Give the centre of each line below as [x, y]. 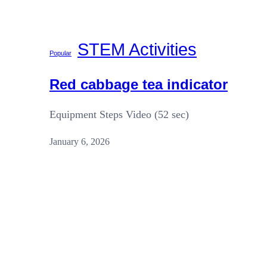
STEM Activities [137, 49]
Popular [60, 53]
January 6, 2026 [80, 141]
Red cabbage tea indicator [139, 84]
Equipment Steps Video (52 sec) [119, 114]
